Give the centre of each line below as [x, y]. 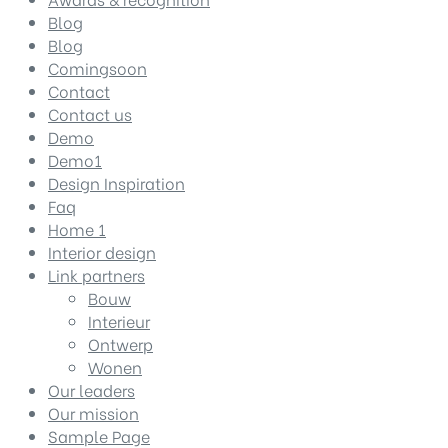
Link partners [96, 274]
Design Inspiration [116, 182]
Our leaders [91, 389]
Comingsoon [97, 67]
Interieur [119, 320]
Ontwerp [120, 343]
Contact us [90, 113]
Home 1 [77, 228]
